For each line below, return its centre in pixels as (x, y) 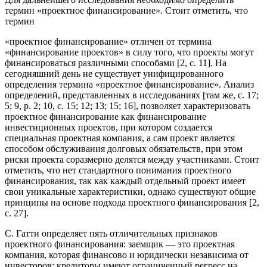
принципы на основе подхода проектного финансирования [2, (132, 202)
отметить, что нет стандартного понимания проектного (118, 170)
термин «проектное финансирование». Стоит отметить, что (126, 10)
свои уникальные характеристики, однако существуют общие (130, 191)
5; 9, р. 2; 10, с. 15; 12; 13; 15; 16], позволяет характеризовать (128, 105)
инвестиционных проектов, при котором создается (108, 127)
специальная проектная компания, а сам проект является (120, 138)
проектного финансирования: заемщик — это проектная (120, 244)
